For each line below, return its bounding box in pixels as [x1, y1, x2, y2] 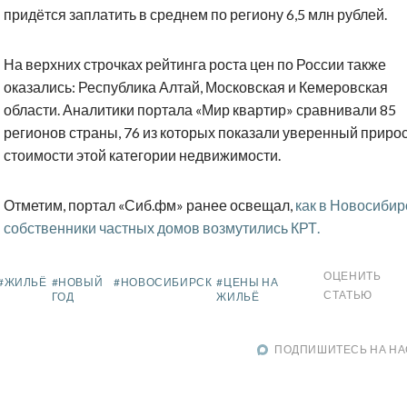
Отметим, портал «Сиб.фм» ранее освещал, [4, 196, 295, 214]
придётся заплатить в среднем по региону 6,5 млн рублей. [4, 5, 387, 24]
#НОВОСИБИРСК [114, 275, 213, 290]
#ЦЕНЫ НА [216, 275, 279, 290]
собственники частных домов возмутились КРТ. [4, 219, 320, 237]
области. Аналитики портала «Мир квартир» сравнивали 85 [4, 101, 396, 119]
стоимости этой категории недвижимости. [4, 146, 281, 164]
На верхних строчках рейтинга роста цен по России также [4, 55, 386, 74]
